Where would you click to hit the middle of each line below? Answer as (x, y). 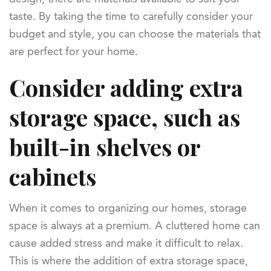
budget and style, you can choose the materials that (135, 34)
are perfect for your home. (73, 52)
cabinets (53, 177)
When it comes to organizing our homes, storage (128, 208)
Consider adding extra (126, 88)
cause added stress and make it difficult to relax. (126, 243)
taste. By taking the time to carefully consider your (131, 17)
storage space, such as (125, 117)
